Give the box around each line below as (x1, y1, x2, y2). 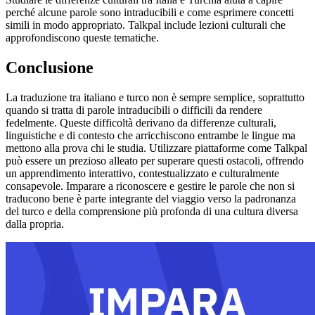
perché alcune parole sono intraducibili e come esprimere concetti (6, 6, 294, 19)
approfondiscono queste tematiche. (6, 32, 159, 44)
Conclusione (6, 58, 94, 77)
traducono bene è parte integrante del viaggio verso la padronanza (6, 193, 296, 205)
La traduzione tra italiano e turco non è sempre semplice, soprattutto (6, 91, 304, 104)
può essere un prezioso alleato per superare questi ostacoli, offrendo (6, 155, 304, 167)
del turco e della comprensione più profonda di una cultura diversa (6, 205, 298, 218)
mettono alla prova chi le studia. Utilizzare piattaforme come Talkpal (6, 142, 307, 155)
